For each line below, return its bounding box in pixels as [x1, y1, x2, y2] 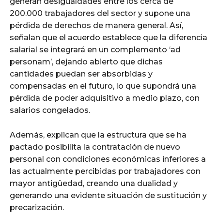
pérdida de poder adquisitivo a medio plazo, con [10, 93, 200, 103]
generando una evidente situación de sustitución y [10, 190, 207, 200]
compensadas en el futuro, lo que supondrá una [10, 81, 196, 91]
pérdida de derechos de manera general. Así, [10, 20, 183, 30]
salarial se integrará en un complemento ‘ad [10, 45, 181, 54]
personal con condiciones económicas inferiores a [10, 154, 206, 164]
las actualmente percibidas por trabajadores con [10, 166, 201, 176]
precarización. [10, 202, 64, 212]
